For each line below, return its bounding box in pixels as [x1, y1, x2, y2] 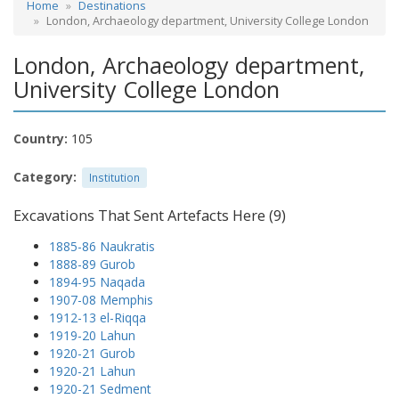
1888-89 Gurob [49, 255, 135, 273]
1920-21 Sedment [49, 379, 151, 397]
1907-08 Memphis [49, 290, 153, 308]
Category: [13, 167, 77, 185]
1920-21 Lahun [49, 362, 135, 379]
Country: [13, 129, 68, 147]
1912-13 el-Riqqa [49, 308, 146, 326]
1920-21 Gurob [49, 344, 135, 362]
